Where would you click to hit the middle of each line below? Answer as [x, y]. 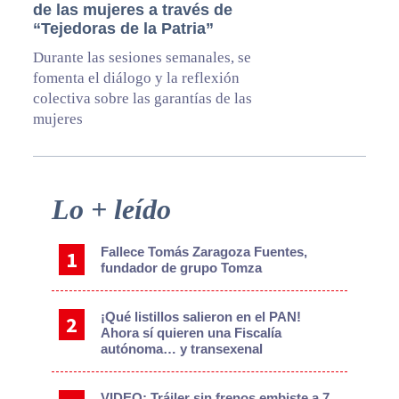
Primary [51, 204]
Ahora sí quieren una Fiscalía [191, 333]
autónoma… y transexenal [182, 349]
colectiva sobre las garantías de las [142, 99]
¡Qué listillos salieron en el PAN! [201, 317]
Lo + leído [111, 210]
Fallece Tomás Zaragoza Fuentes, [204, 252]
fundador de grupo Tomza [182, 268]
